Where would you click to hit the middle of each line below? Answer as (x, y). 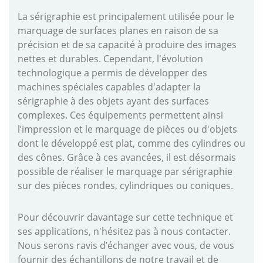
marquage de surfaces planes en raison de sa (118, 31)
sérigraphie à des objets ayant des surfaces (113, 101)
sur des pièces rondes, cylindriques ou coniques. (125, 186)
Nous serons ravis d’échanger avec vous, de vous (126, 246)
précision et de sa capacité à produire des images (127, 45)
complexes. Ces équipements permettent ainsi (120, 115)
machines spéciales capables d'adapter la (109, 87)
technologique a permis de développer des (112, 73)
